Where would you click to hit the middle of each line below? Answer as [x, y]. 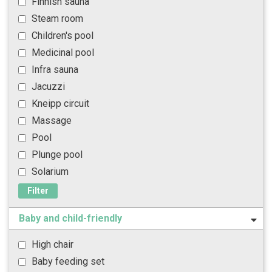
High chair [51, 244]
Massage [50, 121]
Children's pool [61, 36]
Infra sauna [54, 70]
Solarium [49, 172]
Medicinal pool [62, 53]
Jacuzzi [47, 87]
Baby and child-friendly [70, 218]
